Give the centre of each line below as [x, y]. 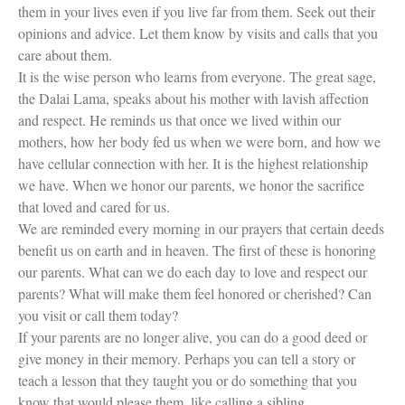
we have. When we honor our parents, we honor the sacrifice [191, 184]
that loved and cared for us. [94, 206]
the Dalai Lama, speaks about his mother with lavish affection [193, 98]
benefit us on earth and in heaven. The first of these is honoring [197, 250]
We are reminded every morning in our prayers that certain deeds [201, 228]
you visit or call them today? [98, 315]
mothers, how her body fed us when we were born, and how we [199, 141]
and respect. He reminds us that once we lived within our [179, 119]
